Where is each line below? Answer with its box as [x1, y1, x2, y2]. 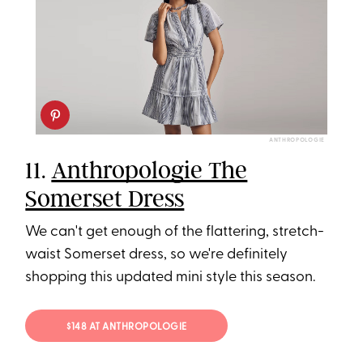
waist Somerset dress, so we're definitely [25, 247, 288, 263]
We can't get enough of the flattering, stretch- [25, 224, 325, 241]
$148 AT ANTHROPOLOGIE [66, 322, 187, 332]
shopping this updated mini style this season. [25, 270, 316, 286]
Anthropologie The [51, 156, 248, 186]
